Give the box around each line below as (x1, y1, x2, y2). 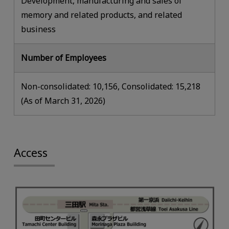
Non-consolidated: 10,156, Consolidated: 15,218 (21, 81, 201, 93)
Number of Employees (21, 52, 107, 64)
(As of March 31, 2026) (21, 95, 106, 107)
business (21, 24, 56, 35)
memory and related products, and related (21, 9, 182, 21)
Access (13, 145, 48, 161)
